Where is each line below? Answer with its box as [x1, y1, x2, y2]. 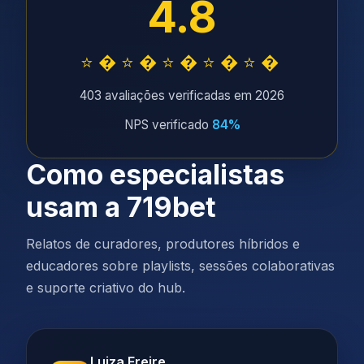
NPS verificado [123, 117, 212, 132]
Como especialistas [26, 158, 284, 191]
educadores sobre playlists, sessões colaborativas [26, 258, 335, 274]
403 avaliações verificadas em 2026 [80, 88, 284, 103]
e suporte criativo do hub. [26, 279, 185, 296]
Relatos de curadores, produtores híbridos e [26, 236, 300, 252]
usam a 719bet [26, 190, 216, 223]
